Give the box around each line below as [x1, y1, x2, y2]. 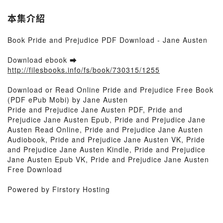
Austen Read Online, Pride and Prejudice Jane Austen [7, 124, 203, 134]
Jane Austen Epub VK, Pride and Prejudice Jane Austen [7, 154, 209, 164]
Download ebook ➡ [7, 55, 77, 65]
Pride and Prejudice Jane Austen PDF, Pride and [7, 105, 183, 114]
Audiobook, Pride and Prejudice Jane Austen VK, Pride [7, 134, 205, 144]
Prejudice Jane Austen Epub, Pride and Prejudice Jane [7, 114, 206, 124]
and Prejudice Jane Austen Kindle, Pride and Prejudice [7, 144, 206, 154]
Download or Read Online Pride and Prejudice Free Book [7, 85, 214, 95]
